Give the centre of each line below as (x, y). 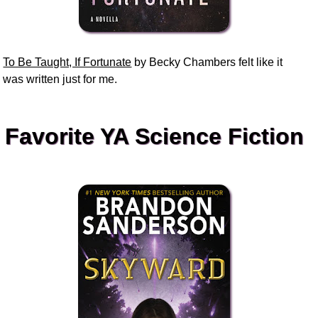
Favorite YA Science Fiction (154, 136)
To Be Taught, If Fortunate (67, 62)
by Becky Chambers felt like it (207, 62)
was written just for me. (60, 79)
